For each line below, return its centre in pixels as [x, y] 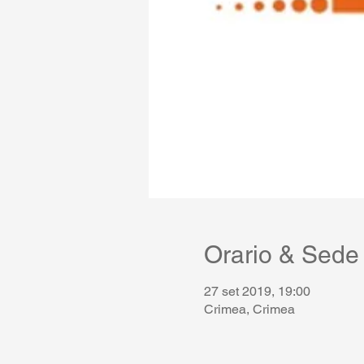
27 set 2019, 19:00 [257, 291]
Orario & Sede [281, 255]
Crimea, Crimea [249, 309]
